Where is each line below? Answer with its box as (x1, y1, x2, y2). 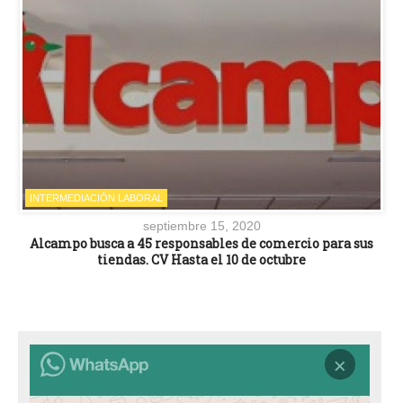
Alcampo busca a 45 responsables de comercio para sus (30, 234, 373, 252)
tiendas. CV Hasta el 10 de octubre (97, 250, 306, 268)
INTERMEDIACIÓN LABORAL (30, 192, 163, 203)
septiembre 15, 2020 (142, 218, 261, 233)
